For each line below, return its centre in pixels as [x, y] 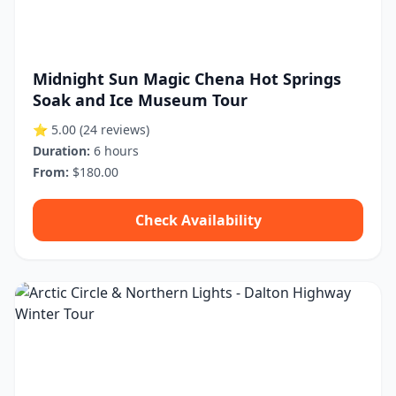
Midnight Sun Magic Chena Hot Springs [187, 79]
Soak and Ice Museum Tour [140, 100]
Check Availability [198, 220]
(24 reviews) [114, 129]
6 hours [114, 151]
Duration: [61, 151]
